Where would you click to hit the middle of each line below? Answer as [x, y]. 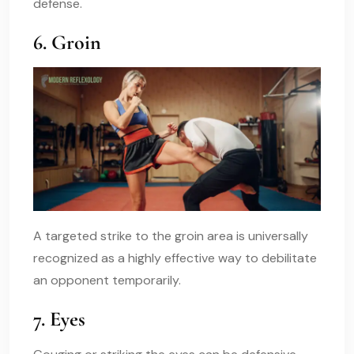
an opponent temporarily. [107, 280]
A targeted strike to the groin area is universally [171, 235]
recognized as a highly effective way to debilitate [175, 258]
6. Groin [67, 42]
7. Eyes [59, 318]
